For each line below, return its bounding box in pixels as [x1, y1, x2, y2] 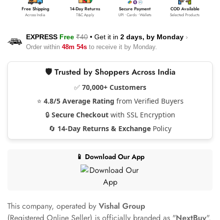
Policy [151, 123, 171, 133]
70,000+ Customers [82, 82, 146, 92]
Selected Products [170, 11, 200, 18]
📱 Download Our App [76, 151, 144, 162]
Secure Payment [119, 5, 151, 12]
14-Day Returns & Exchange [57, 123, 151, 133]
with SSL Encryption [108, 110, 175, 119]
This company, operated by [7, 200, 99, 212]
